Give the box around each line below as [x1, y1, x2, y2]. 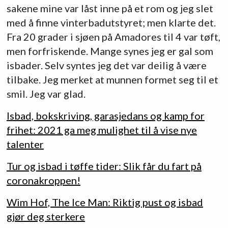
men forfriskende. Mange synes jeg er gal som [6, 44, 213, 57]
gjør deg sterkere [6, 210, 85, 223]
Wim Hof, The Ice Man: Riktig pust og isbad [6, 196, 203, 209]
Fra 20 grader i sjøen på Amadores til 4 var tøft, [6, 30, 220, 43]
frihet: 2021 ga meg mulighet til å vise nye [6, 124, 197, 136]
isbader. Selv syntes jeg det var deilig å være [6, 59, 207, 71]
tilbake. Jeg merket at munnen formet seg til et [6, 73, 218, 85]
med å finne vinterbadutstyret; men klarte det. [6, 16, 216, 28]
